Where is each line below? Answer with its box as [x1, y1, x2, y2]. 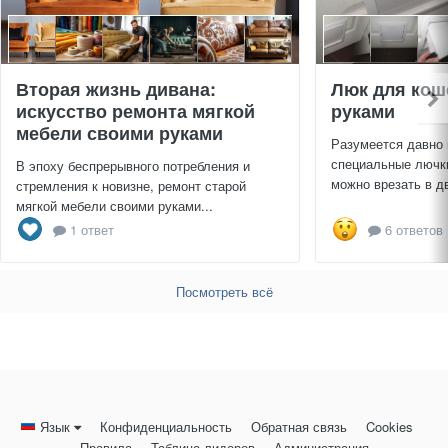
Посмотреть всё [175, 282, 273, 302]
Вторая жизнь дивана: [16, 76, 216, 103]
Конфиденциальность [100, 417, 232, 437]
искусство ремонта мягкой [16, 98, 255, 125]
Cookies [366, 417, 413, 437]
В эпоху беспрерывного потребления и [16, 156, 250, 176]
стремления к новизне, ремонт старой [16, 176, 246, 196]
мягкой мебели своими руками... [16, 196, 213, 216]
